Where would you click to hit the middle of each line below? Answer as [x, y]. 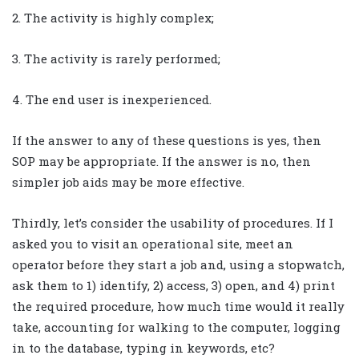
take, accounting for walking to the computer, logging [176, 327]
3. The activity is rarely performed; [116, 58]
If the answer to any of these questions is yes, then [167, 140]
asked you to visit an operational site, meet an [153, 243]
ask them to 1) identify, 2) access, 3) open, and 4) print [173, 285]
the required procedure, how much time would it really [178, 306]
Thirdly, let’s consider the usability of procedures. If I [173, 222]
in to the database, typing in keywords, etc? [143, 347]
